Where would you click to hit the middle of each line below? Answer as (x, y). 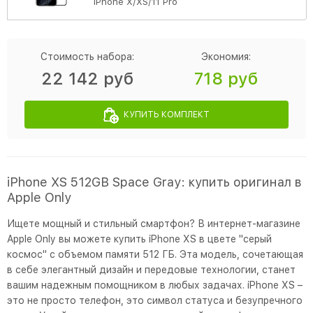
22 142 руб (87, 79)
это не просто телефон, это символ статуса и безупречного (155, 300)
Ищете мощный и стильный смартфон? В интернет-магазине (154, 224)
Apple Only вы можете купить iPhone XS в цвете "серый (139, 239)
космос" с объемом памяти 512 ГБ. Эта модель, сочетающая (155, 254)
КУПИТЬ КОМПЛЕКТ (167, 115)
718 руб (226, 79)
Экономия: (226, 57)
